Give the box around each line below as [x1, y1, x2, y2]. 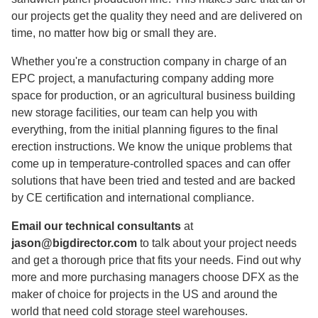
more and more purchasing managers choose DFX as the [11, 271, 299, 283]
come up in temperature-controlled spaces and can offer [11, 158, 290, 170]
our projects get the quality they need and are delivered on [11, 10, 302, 22]
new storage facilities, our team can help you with [11, 106, 258, 119]
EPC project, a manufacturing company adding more [11, 72, 274, 84]
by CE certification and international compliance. [11, 192, 254, 204]
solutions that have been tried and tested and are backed [11, 175, 295, 187]
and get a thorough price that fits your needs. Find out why [11, 254, 301, 266]
